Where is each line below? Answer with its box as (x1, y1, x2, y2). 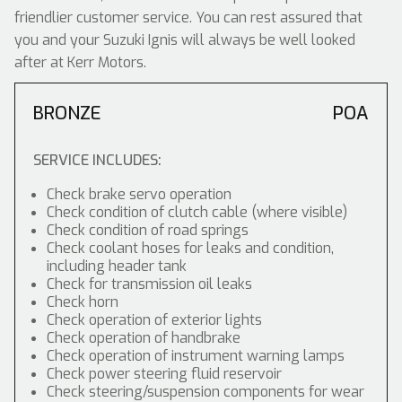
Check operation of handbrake (47, 328, 240, 347)
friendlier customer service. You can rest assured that (14, 8, 363, 27)
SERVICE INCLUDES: (33, 151, 162, 170)
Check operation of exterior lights (47, 310, 262, 329)
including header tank (47, 257, 187, 275)
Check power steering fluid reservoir (47, 364, 282, 383)
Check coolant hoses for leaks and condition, (47, 239, 334, 258)
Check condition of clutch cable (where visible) (47, 203, 347, 222)
